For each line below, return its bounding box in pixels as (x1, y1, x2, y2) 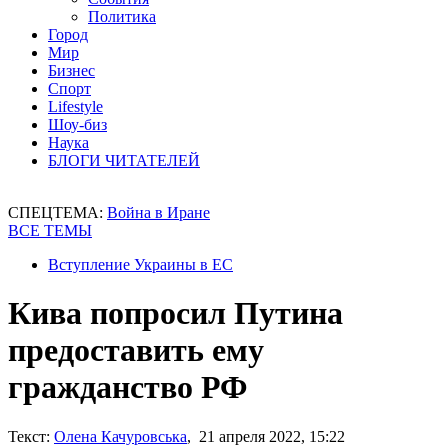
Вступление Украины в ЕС (48, 256, 233, 273)
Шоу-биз (48, 116, 107, 133)
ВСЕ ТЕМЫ (8, 222, 92, 239)
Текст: (8, 427, 50, 445)
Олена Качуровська (54, 427, 187, 445)
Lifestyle (48, 98, 103, 115)
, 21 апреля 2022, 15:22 (187, 427, 345, 445)
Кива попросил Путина (8, 295, 343, 332)
